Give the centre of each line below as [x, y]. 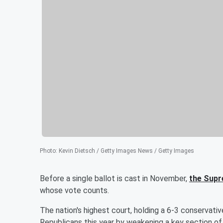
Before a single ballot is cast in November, [114, 178]
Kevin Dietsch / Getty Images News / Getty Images [126, 151]
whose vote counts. [74, 190]
